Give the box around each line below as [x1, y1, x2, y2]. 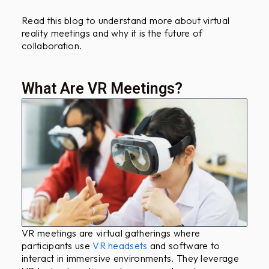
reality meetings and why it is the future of [22, 26, 203, 39]
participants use [22, 239, 93, 252]
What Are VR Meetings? [22, 80, 183, 98]
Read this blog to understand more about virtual [22, 14, 230, 26]
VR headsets [92, 239, 148, 252]
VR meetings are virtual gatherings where [22, 226, 201, 239]
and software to [147, 239, 220, 252]
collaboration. [22, 39, 82, 52]
